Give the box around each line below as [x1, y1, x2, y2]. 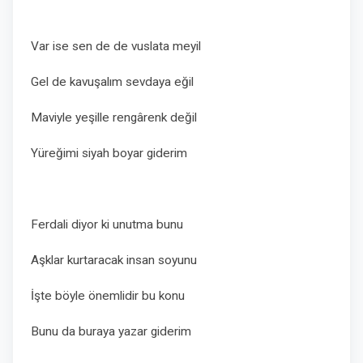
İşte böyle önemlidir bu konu [31, 288, 188, 303]
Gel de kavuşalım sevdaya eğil [31, 75, 194, 89]
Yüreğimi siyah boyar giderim [31, 146, 187, 160]
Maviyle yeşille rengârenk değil [31, 110, 203, 125]
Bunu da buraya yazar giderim [31, 324, 191, 339]
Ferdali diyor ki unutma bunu [31, 217, 183, 232]
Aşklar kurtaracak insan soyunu [31, 253, 197, 267]
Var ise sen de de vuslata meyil [31, 39, 204, 53]
